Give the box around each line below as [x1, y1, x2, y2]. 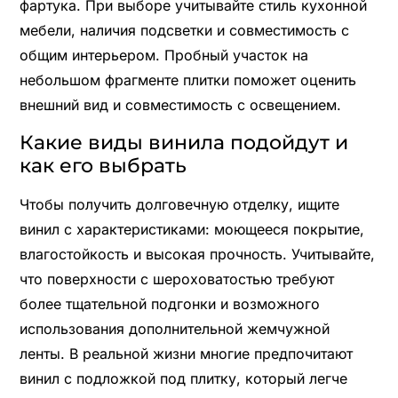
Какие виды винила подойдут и [19, 130, 348, 155]
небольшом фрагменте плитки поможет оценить [19, 70, 356, 89]
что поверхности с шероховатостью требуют [19, 269, 334, 288]
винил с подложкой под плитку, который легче [19, 369, 347, 387]
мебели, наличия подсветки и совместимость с [19, 20, 349, 39]
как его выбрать [19, 153, 187, 178]
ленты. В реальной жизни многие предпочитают [19, 344, 353, 362]
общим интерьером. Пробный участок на [19, 45, 308, 64]
